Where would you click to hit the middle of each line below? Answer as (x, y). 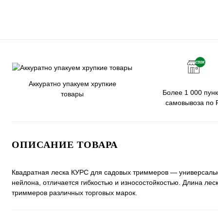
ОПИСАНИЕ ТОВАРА (65, 145)
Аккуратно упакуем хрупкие (72, 83)
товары (72, 94)
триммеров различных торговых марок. (74, 193)
